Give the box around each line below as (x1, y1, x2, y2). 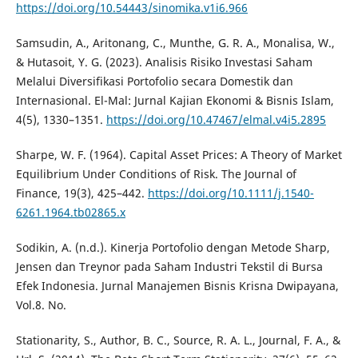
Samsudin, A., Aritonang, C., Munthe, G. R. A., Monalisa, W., (15, 34, 335, 50)
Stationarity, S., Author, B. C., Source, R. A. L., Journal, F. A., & (15, 332, 340, 348)
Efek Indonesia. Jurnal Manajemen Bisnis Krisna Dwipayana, (15, 277, 339, 293)
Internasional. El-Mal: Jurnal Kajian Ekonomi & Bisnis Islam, (15, 92, 334, 108)
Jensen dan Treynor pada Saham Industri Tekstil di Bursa (15, 258, 323, 274)
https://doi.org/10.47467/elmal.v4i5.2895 (105, 111, 326, 127)
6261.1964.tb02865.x (15, 204, 125, 220)
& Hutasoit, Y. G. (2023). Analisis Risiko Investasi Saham (15, 54, 312, 70)
